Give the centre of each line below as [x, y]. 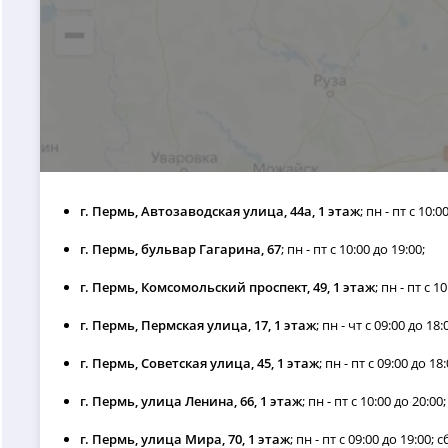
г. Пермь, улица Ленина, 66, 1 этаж [191, 401]
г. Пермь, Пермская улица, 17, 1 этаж [198, 325]
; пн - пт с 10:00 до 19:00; [353, 249]
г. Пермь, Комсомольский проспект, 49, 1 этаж [228, 287]
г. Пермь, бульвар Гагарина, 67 [181, 249]
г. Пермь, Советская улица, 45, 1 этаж [200, 363]
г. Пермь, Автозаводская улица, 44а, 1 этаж [220, 211]
